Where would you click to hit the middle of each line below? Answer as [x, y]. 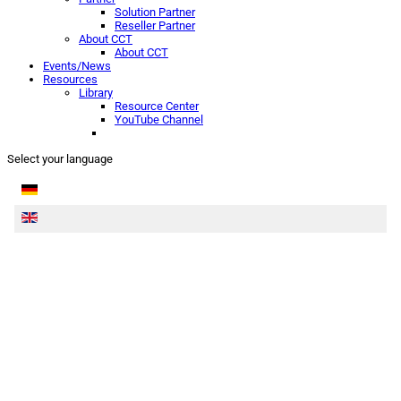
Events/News [77, 66]
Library [96, 93]
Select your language [60, 159]
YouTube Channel [159, 119]
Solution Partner [155, 12]
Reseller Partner [155, 26]
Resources [70, 79]
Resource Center [157, 106]
